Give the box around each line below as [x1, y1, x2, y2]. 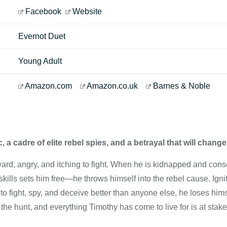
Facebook [25, 7, 61, 16]
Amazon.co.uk [87, 82, 138, 90]
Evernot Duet [18, 32, 65, 41]
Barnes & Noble [153, 82, 210, 90]
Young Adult [18, 57, 62, 65]
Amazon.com [25, 82, 72, 90]
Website [72, 7, 102, 16]
